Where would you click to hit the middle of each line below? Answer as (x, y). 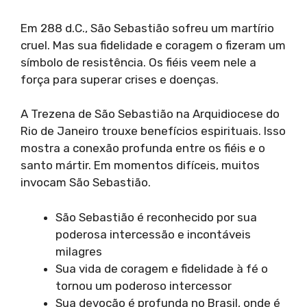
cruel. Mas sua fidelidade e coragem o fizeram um (153, 45)
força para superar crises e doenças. (120, 79)
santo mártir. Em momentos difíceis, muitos (140, 165)
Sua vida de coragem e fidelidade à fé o (162, 268)
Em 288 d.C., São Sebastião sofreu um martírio (147, 28)
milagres (79, 251)
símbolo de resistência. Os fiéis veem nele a (138, 62)
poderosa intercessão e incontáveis (153, 234)
